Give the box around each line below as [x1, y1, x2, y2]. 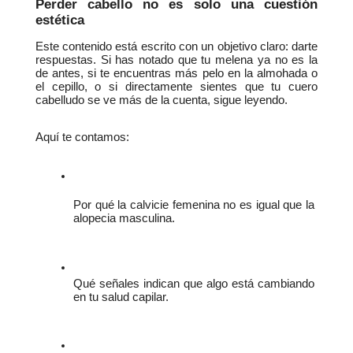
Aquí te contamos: [35, 130, 129, 143]
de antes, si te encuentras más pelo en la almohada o [35, 66, 318, 80]
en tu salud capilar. [72, 290, 169, 303]
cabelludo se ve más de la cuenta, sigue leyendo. [35, 93, 288, 106]
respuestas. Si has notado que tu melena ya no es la [35, 53, 318, 66]
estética [35, 11, 84, 28]
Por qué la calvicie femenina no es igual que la [72, 199, 315, 212]
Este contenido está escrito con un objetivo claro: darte [35, 39, 318, 53]
